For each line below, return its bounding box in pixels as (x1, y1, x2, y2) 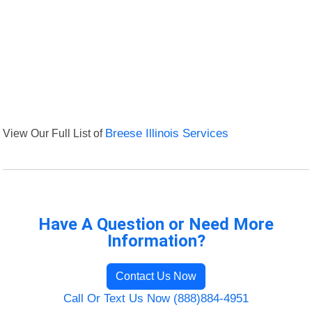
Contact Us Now (116, 270, 196, 283)
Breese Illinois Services (105, 127, 229, 141)
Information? (107, 231, 205, 251)
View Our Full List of (3, 127, 106, 140)
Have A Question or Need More (38, 214, 274, 235)
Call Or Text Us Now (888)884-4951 (63, 292, 249, 306)
